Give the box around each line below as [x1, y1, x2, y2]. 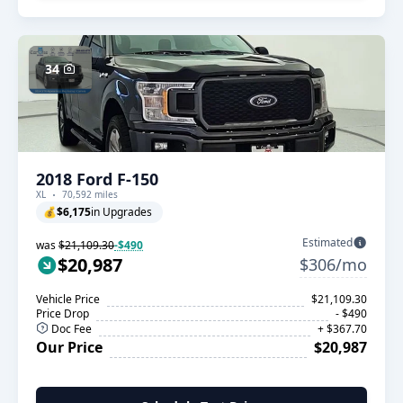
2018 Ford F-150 [36, 168, 158, 190]
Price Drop [36, 306, 89, 321]
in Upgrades [91, 204, 152, 219]
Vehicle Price [36, 291, 100, 307]
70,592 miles [62, 188, 118, 201]
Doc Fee [49, 321, 92, 336]
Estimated [302, 235, 353, 250]
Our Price [36, 337, 103, 357]
